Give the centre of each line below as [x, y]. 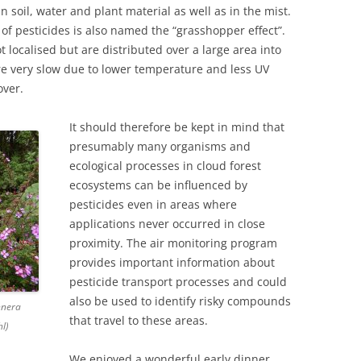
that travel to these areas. [139, 321]
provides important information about [172, 263]
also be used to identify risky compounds [180, 301]
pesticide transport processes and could [178, 282]
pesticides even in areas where [153, 205]
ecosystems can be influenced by [158, 185]
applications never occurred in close [167, 224]
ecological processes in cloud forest [165, 166]
